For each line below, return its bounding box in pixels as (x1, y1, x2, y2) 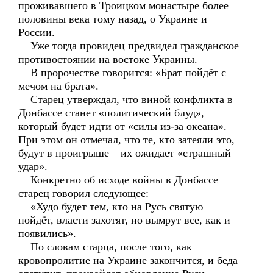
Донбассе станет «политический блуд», (18, 107, 204, 119)
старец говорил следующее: (18, 187, 149, 199)
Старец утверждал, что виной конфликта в (18, 93, 233, 105)
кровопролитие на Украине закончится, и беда (18, 254, 238, 266)
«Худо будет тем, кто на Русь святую (18, 200, 203, 213)
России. (18, 26, 55, 38)
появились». (18, 227, 76, 239)
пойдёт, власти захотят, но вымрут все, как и (18, 214, 230, 226)
